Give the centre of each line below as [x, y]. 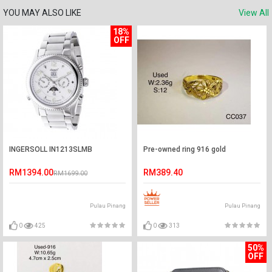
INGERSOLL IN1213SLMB [51, 149]
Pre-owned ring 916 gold [185, 149]
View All [254, 13]
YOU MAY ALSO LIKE [42, 13]
